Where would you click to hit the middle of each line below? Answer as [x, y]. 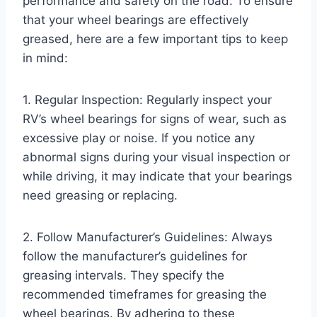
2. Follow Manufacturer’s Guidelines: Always [148, 237]
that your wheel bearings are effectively [136, 19]
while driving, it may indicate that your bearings [157, 176]
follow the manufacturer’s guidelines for [135, 256]
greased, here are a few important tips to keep [155, 39]
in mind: [45, 58]
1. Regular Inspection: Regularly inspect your [147, 99]
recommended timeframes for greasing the [145, 294]
